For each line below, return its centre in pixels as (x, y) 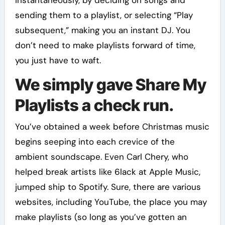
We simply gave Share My (110, 85)
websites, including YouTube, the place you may (111, 202)
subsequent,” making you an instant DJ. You (102, 30)
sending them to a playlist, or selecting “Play (104, 15)
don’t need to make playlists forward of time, (105, 45)
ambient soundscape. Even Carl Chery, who (101, 156)
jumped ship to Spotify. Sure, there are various (108, 187)
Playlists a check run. (94, 105)
